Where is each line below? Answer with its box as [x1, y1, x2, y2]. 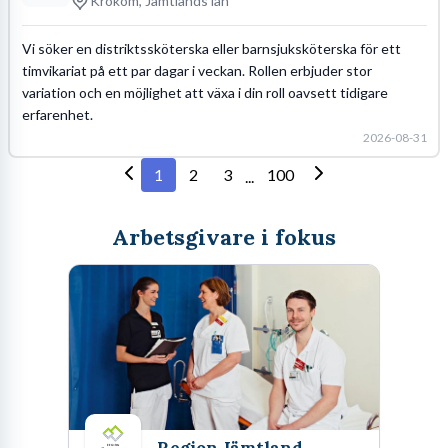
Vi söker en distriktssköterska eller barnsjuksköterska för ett [21, 39, 401, 57]
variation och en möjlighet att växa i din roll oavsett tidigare [21, 83, 388, 101]
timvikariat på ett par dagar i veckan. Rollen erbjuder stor [21, 61, 372, 79]
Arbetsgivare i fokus [112, 222, 336, 251]
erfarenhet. [21, 105, 93, 123]
